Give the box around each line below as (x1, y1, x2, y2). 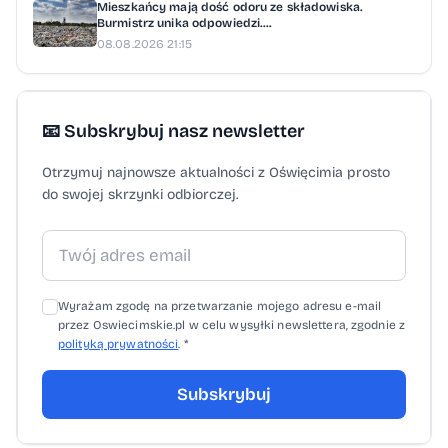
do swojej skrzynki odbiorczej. (42, 185, 238, 203)
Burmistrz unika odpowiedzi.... (97, 15, 273, 30)
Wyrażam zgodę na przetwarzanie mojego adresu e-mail (58, 298, 382, 313)
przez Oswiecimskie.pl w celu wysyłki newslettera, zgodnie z (58, 317, 406, 332)
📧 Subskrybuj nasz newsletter (42, 119, 305, 142)
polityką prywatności (58, 336, 179, 351)
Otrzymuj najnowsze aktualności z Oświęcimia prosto (42, 163, 390, 181)
